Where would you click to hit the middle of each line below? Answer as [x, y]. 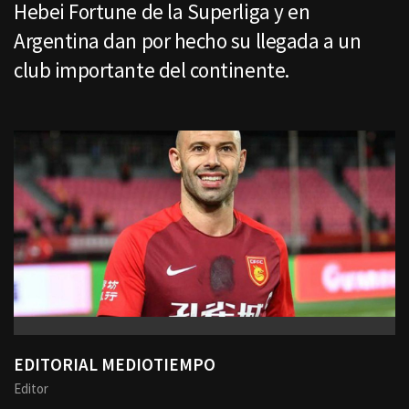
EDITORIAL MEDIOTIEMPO [115, 365]
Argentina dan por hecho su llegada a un [188, 41]
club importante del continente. [152, 70]
